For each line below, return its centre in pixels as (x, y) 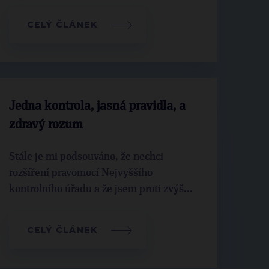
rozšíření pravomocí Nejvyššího (80, 173)
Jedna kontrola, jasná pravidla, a (97, 107)
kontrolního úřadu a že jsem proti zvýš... (101, 189)
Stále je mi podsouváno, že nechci (86, 157)
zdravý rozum (46, 125)
